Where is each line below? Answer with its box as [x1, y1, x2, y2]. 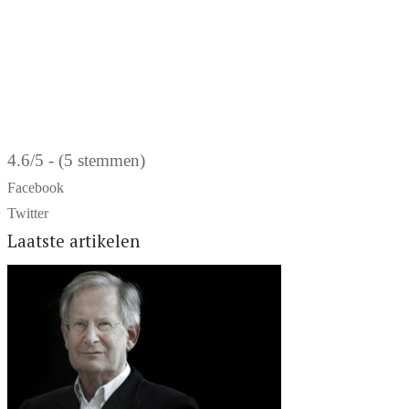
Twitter [7, 205, 48, 221]
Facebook [7, 180, 64, 195]
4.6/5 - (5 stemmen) [7, 151, 145, 170]
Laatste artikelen [7, 230, 140, 252]
